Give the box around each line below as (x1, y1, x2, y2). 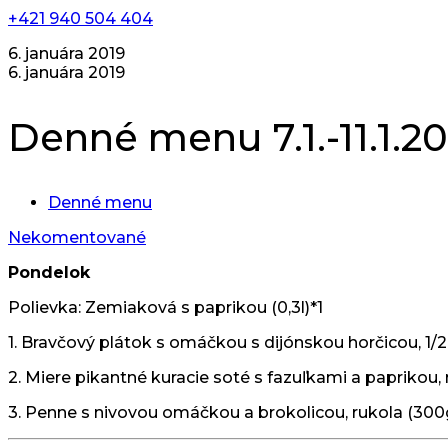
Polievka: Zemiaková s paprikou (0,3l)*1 (8, 297, 323, 317)
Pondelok (8, 262, 90, 282)
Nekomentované (8, 227, 146, 247)
